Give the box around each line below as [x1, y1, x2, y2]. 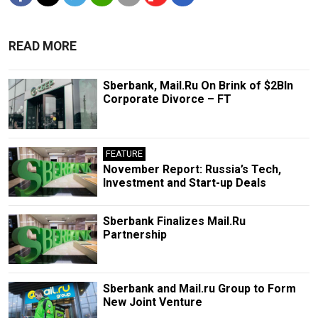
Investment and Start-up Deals [102, 175, 266, 190]
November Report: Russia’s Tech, [102, 162, 281, 176]
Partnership [102, 227, 167, 241]
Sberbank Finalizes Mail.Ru [102, 214, 246, 228]
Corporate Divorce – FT [102, 92, 231, 106]
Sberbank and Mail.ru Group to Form [102, 281, 296, 295]
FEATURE [105, 148, 143, 159]
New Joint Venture [102, 295, 202, 309]
